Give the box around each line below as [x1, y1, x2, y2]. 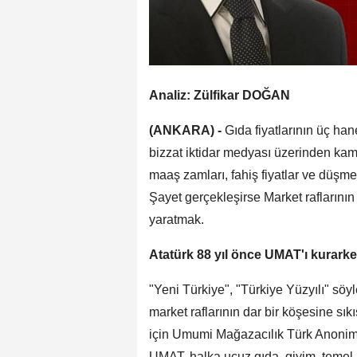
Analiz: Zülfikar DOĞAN [149, 88, 290, 103]
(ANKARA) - [149, 124, 222, 138]
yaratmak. [149, 213, 204, 227]
